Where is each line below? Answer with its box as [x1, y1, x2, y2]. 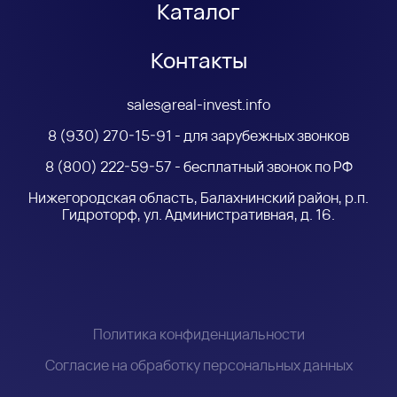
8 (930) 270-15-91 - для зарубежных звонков [48, 125, 349, 145]
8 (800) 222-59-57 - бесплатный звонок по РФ [44, 156, 353, 176]
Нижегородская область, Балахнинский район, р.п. [28, 187, 369, 207]
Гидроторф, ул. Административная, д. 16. [62, 204, 335, 224]
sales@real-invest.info [127, 94, 270, 114]
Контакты [150, 44, 247, 74]
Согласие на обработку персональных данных [44, 354, 353, 375]
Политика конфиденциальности [92, 323, 305, 344]
